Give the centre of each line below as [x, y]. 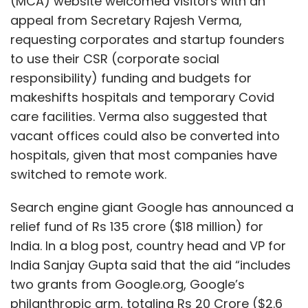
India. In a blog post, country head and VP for [148, 246]
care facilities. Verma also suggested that [139, 117]
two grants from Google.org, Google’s [128, 285]
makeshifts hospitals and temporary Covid [142, 98]
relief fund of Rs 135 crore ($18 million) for [137, 227]
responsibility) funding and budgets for [131, 78]
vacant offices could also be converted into [145, 136]
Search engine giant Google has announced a [152, 208]
